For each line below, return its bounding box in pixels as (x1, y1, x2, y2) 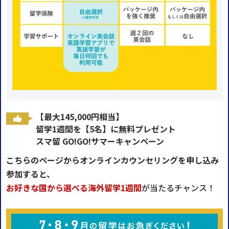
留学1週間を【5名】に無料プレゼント (36, 122, 176, 135)
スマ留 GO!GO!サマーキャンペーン (36, 134, 164, 147)
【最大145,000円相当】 (36, 110, 124, 123)
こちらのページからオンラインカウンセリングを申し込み (6, 153, 219, 166)
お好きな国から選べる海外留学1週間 (6, 181, 142, 194)
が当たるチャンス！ (142, 181, 215, 194)
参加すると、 (6, 167, 55, 180)
